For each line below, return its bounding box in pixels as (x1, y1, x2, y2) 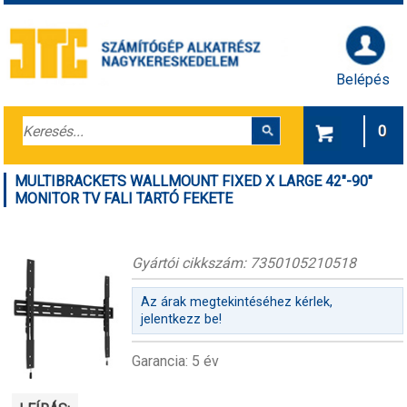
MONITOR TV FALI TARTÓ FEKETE (15, 189, 233, 207)
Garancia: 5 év (131, 352, 219, 371)
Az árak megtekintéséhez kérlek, (140, 294, 333, 311)
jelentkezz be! (140, 312, 222, 328)
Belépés (336, 70, 391, 88)
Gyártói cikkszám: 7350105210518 (131, 253, 356, 272)
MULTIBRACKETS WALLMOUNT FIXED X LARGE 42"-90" (15, 172, 373, 190)
